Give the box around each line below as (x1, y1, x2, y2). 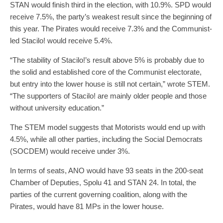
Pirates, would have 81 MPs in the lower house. (10, 202, 164, 211)
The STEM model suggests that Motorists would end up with (10, 122, 205, 131)
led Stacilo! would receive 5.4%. (10, 36, 112, 45)
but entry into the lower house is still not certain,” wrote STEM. (10, 79, 210, 88)
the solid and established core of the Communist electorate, (10, 67, 202, 76)
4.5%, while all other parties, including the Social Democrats (10, 134, 203, 143)
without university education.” (10, 103, 104, 112)
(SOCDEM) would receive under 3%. (10, 146, 130, 155)
